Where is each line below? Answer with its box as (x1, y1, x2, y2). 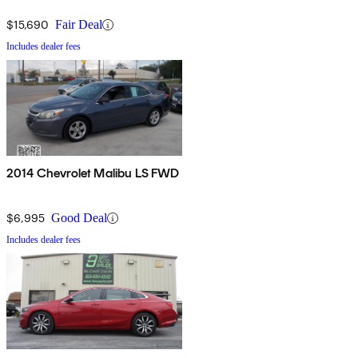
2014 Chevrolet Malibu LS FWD (6, 165, 180, 181)
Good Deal (51, 211, 107, 225)
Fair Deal (55, 18, 102, 32)
